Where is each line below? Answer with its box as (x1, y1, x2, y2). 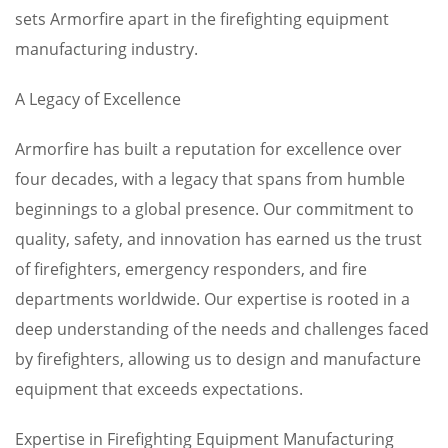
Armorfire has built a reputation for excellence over (15, 138, 402, 160)
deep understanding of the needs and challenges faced (15, 318, 429, 340)
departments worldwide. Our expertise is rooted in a (15, 288, 410, 310)
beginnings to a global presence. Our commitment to (15, 198, 414, 220)
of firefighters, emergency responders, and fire (15, 258, 367, 280)
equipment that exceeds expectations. (15, 378, 303, 400)
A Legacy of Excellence (15, 88, 181, 110)
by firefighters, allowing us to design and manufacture (15, 348, 421, 370)
